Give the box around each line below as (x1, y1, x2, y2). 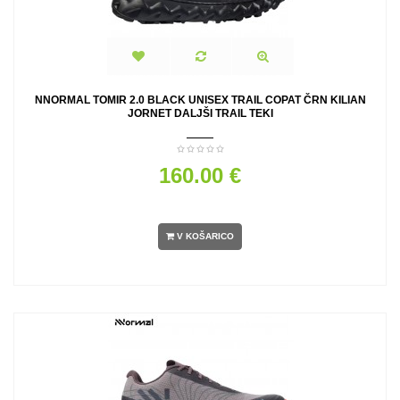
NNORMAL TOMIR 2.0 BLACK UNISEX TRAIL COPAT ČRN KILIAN (34, 94, 366, 106)
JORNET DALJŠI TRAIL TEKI (127, 107, 273, 120)
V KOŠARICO (177, 231, 234, 242)
